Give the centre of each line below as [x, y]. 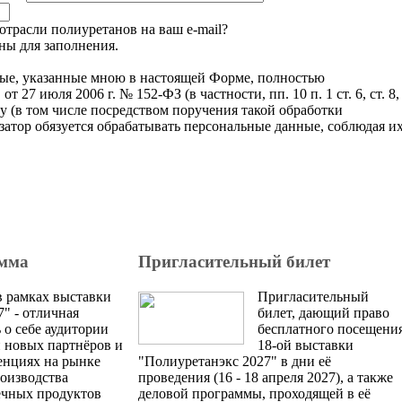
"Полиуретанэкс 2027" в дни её [235, 361]
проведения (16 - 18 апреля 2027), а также [266, 377]
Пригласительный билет [234, 262]
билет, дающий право [323, 312]
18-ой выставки [306, 345]
